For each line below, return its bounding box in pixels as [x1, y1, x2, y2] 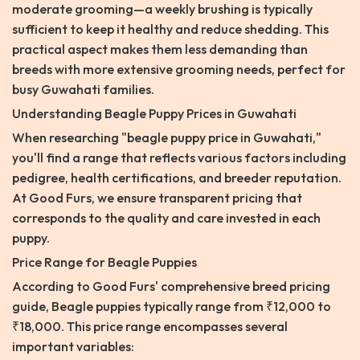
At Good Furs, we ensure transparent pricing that [12, 190, 302, 207]
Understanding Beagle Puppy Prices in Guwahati [12, 105, 297, 122]
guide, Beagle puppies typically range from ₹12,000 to [12, 298, 331, 315]
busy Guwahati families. [12, 81, 154, 98]
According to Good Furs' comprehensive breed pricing [12, 278, 330, 295]
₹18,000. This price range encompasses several [12, 318, 288, 335]
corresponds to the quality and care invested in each [12, 210, 321, 227]
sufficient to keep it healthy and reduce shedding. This [12, 21, 329, 38]
